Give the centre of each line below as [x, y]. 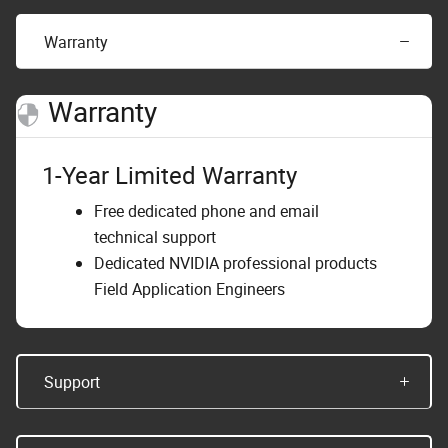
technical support [155, 237]
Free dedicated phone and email [206, 211]
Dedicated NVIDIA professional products [235, 263]
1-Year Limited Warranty [169, 175]
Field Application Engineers [189, 289]
